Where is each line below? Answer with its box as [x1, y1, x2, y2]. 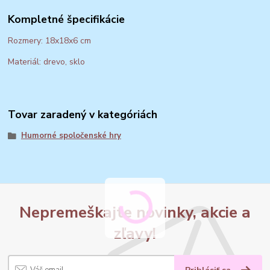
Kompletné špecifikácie [8, 12, 125, 27]
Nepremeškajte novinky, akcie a [19, 201, 251, 224]
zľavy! [114, 222, 156, 245]
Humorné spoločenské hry [20, 130, 121, 141]
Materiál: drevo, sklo [8, 56, 86, 68]
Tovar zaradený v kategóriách [8, 107, 158, 122]
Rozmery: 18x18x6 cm [8, 35, 92, 47]
